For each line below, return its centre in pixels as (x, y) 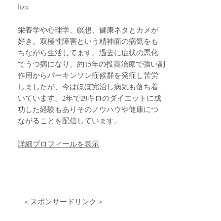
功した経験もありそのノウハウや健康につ (88, 109)
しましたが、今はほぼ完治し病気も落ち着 (88, 86)
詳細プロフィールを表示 (59, 143)
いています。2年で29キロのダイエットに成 (90, 97)
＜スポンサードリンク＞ (64, 201)
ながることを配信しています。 (70, 120)
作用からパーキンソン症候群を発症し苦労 (88, 75)
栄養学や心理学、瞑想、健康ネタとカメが (88, 29)
